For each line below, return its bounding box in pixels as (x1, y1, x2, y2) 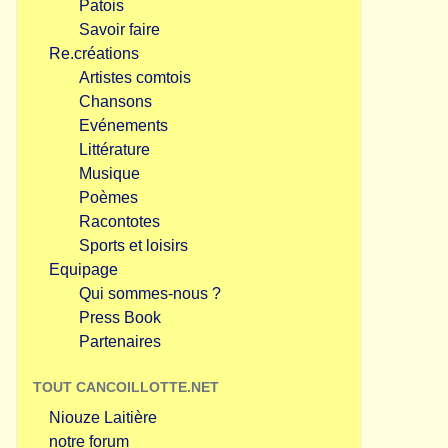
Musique (79, 165, 140, 182)
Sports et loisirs (79, 237, 188, 254)
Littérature (79, 141, 150, 158)
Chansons (79, 93, 152, 110)
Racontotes (79, 213, 160, 230)
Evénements (79, 117, 168, 134)
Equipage (49, 261, 118, 278)
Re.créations (49, 45, 139, 62)
